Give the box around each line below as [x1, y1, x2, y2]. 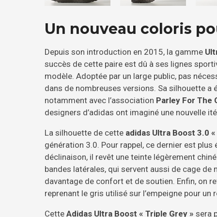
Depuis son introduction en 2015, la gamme [45, 47, 205, 57]
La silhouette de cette [45, 128, 125, 138]
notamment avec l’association [45, 95, 156, 106]
